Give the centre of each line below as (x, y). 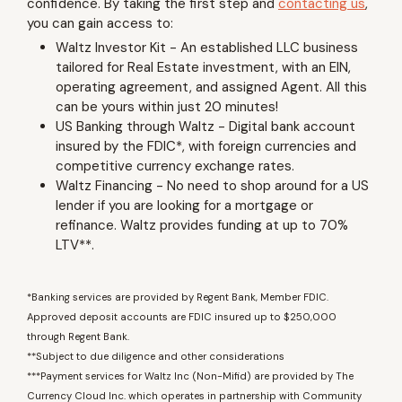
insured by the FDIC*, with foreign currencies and (206, 146)
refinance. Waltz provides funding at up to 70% (202, 225)
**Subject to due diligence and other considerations (156, 356)
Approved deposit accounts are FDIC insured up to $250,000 (182, 316)
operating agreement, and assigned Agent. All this (211, 87)
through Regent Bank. (78, 336)
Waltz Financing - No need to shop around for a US (212, 186)
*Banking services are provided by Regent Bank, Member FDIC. (178, 297)
